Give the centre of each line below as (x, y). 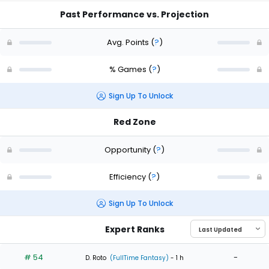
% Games (128, 69)
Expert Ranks (134, 230)
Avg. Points (128, 42)
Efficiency (128, 177)
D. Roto (96, 258)
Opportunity (128, 150)
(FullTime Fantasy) (138, 258)
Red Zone (134, 122)
